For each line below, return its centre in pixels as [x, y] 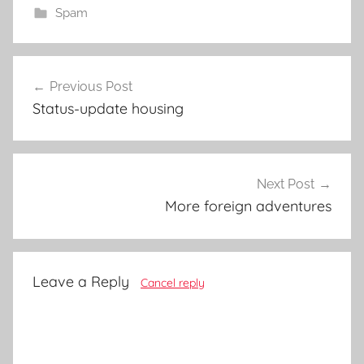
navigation [66, 99]
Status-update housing [108, 108]
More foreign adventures [248, 206]
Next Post [286, 184]
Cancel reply [173, 283]
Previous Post [91, 86]
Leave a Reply [81, 282]
